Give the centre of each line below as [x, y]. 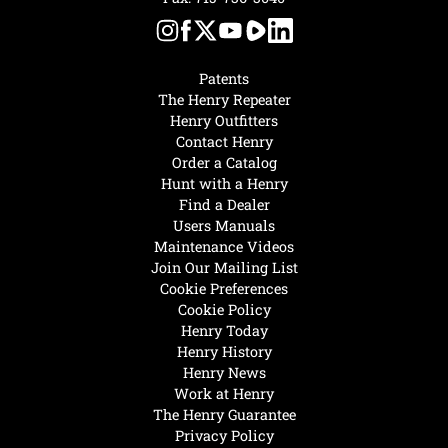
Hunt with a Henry [224, 183]
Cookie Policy [224, 309]
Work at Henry [224, 393]
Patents [224, 78]
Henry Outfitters [224, 120]
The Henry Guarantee [224, 414]
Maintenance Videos [224, 246]
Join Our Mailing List [224, 267]
